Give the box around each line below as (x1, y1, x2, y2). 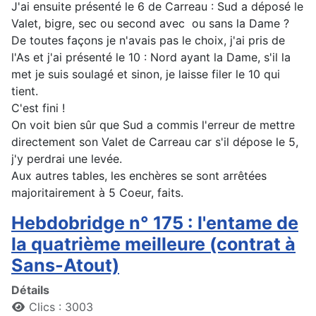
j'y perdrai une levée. (11, 152, 122, 166)
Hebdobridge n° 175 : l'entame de (11, 212, 298, 234)
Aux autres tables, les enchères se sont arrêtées (11, 169, 267, 183)
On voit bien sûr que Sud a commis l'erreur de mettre (11, 118, 295, 133)
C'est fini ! (11, 101, 65, 116)
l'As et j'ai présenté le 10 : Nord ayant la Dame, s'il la (11, 50, 291, 65)
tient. (11, 84, 38, 99)
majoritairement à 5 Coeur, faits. (11, 186, 183, 200)
